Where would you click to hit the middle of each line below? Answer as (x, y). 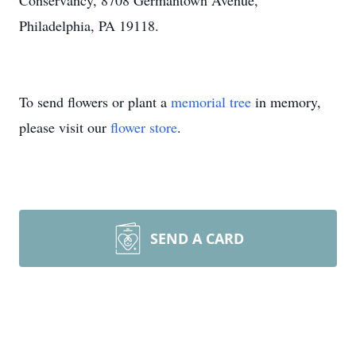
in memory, (286, 102)
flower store (144, 127)
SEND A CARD (197, 238)
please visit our (65, 127)
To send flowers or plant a (95, 102)
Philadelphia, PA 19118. (89, 25)
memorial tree (211, 102)
